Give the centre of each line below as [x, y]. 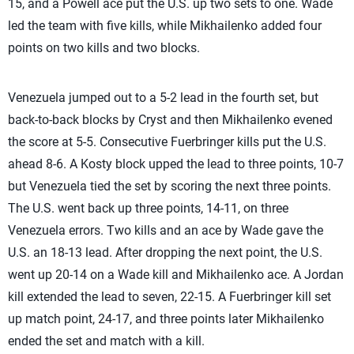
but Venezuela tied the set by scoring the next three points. [169, 186]
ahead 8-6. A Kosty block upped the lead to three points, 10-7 [176, 164]
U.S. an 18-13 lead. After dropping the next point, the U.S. [165, 252]
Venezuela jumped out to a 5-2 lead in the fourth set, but [163, 98]
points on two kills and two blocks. [104, 48]
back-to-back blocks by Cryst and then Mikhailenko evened [170, 120]
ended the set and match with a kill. [106, 341]
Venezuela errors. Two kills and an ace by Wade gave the [166, 230]
